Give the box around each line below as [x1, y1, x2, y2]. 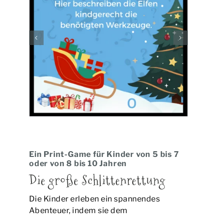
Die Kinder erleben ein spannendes [29, 194, 160, 203]
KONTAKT [12, 64, 49, 74]
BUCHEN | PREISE [12, 10, 80, 20]
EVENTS [12, 37, 44, 47]
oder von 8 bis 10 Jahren [29, 158, 127, 168]
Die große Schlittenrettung [29, 171, 166, 189]
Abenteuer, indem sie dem [29, 205, 128, 215]
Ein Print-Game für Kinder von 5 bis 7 [29, 149, 179, 159]
